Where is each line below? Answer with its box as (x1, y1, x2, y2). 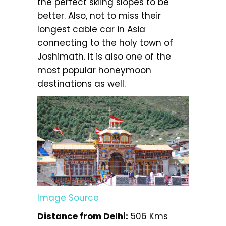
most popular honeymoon (37, 64, 151, 76)
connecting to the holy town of (37, 36, 173, 49)
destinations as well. (37, 77, 126, 90)
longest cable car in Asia (37, 23, 145, 35)
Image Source (37, 191, 99, 204)
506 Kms (128, 210, 168, 222)
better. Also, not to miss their (37, 9, 161, 22)
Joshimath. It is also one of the (37, 50, 171, 63)
